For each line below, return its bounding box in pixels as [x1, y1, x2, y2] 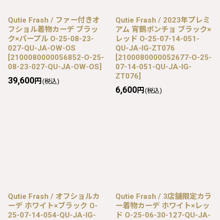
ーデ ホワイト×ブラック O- [8, 201, 98, 210]
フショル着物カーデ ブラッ [8, 25, 98, 34]
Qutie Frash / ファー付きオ [8, 15, 100, 25]
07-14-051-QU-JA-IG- [115, 62, 192, 71]
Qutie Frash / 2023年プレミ [115, 15, 210, 25]
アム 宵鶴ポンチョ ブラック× [115, 25, 211, 34]
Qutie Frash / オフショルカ [8, 192, 100, 201]
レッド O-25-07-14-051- [115, 34, 199, 43]
